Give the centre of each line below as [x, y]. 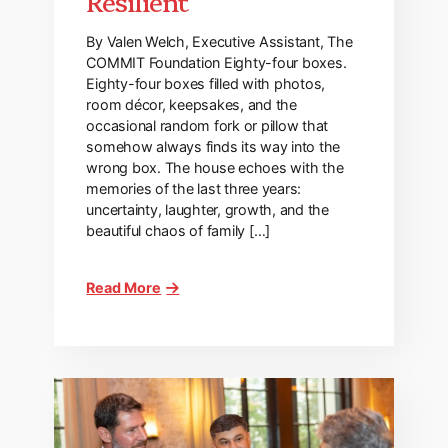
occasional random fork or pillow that [207, 126]
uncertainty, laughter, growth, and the [207, 210]
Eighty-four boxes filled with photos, [206, 84]
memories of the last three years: [194, 189]
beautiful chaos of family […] [178, 231]
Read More [124, 288]
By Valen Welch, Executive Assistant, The [219, 42]
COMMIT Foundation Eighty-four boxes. [216, 63]
